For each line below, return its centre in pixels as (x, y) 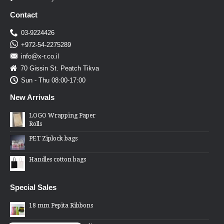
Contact (24, 14)
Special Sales (33, 187)
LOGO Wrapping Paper (62, 115)
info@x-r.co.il (40, 56)
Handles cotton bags (57, 159)
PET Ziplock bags (53, 138)
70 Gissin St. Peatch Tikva (60, 68)
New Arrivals (32, 97)
